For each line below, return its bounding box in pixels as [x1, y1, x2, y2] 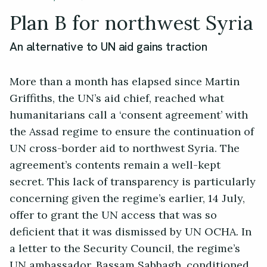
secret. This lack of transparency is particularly [10, 172, 256, 193]
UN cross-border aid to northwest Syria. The [10, 138, 240, 159]
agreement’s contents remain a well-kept [10, 155, 221, 176]
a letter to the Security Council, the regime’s [10, 238, 240, 259]
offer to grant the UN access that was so [10, 205, 217, 226]
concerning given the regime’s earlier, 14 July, [10, 188, 245, 209]
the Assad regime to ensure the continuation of [10, 122, 254, 142]
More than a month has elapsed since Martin [10, 72, 240, 92]
